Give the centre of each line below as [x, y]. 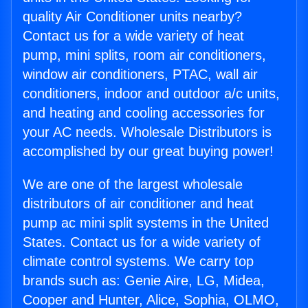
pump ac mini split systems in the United [146, 223]
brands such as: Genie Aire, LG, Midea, [144, 281]
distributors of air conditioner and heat [138, 204]
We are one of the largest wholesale [133, 185]
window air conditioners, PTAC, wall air [140, 75]
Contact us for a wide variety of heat [133, 36]
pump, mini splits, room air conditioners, [144, 55]
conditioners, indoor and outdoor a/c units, [151, 94]
